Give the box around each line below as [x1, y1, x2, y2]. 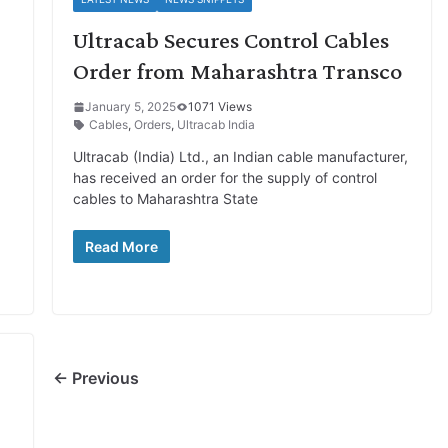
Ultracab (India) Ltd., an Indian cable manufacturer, [72, 148, 408, 165]
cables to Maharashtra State [72, 190, 258, 207]
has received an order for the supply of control [72, 169, 377, 186]
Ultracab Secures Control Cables [72, 26, 389, 53]
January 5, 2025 [84, 99, 176, 114]
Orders [133, 117, 171, 132]
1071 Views [187, 99, 252, 114]
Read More [84, 238, 158, 255]
